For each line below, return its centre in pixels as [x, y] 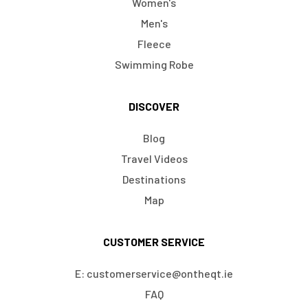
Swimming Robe [154, 65]
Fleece [154, 44]
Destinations [154, 179]
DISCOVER [154, 107]
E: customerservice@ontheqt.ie [154, 274]
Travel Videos [154, 159]
